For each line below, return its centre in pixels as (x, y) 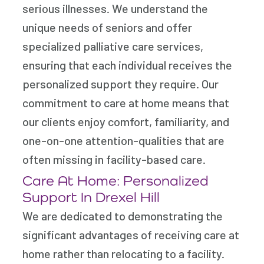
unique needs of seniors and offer (108, 27)
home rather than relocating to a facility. (124, 254)
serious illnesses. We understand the (115, 9)
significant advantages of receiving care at (131, 235)
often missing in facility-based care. (114, 159)
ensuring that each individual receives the (128, 65)
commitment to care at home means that (126, 103)
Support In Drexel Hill (91, 197)
